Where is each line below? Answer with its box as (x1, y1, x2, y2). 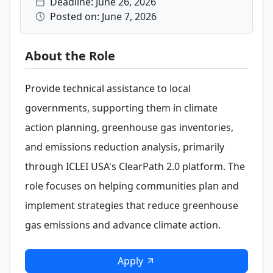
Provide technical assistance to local (25, 82, 191, 95)
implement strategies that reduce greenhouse (25, 199, 238, 212)
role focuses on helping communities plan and (25, 179, 239, 193)
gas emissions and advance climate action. (25, 218, 221, 232)
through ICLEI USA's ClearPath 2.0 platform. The (25, 160, 245, 173)
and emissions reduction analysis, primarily (25, 140, 224, 154)
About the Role (25, 48, 115, 64)
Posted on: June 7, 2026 (50, 10, 157, 23)
